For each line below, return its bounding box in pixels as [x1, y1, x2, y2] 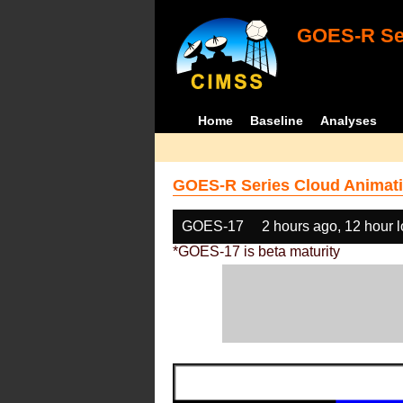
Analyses [320, 113, 378, 128]
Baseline [250, 113, 304, 128]
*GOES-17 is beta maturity [173, 244, 340, 259]
